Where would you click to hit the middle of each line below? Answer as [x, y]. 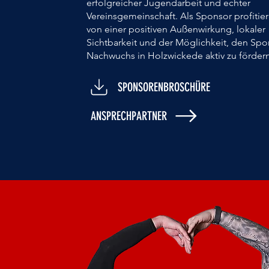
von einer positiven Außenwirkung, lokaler [176, 29]
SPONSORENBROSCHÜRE [164, 87]
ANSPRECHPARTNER [129, 116]
